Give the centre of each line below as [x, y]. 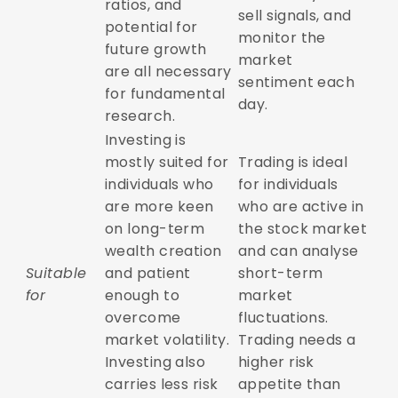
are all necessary [168, 72]
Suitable [56, 274]
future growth [155, 50]
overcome [143, 318]
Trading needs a [297, 340]
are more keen [159, 207]
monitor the [282, 38]
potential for [151, 28]
